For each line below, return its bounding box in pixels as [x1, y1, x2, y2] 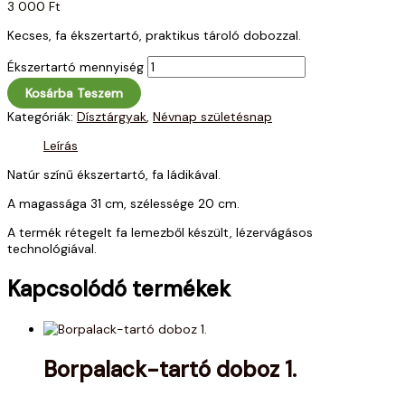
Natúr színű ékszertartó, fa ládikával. [7, 166, 221, 184]
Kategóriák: [7, 108, 77, 126]
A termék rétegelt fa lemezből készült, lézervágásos [7, 224, 313, 241]
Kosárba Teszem [25, 85, 123, 102]
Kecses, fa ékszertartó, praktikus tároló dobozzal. [7, 27, 301, 44]
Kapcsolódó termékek [7, 275, 231, 303]
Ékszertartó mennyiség [7, 59, 144, 76]
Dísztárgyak [77, 108, 146, 126]
